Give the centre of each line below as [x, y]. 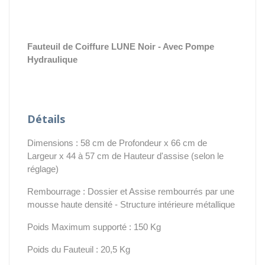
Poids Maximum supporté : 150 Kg [94, 227]
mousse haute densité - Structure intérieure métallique [131, 204]
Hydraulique [52, 59]
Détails [46, 119]
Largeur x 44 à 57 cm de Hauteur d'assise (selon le [125, 156]
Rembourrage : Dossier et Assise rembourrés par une [131, 191]
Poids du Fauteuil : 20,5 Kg [79, 249]
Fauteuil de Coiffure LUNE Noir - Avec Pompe [121, 46]
